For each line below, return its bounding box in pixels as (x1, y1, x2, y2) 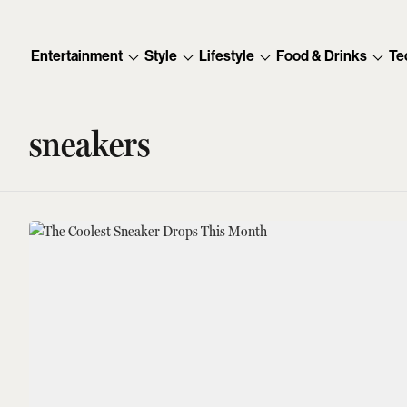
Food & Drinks (276, 47, 368, 65)
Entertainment (31, 47, 124, 65)
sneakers (29, 123, 151, 164)
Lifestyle (199, 47, 255, 65)
